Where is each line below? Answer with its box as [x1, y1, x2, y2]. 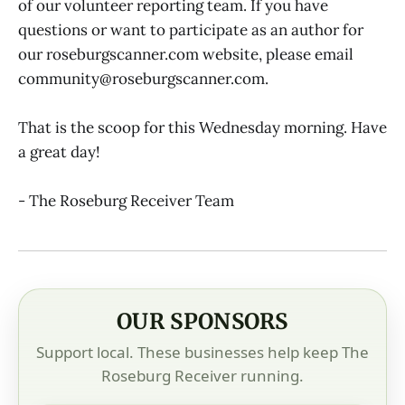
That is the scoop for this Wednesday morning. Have [18, 117, 387, 137]
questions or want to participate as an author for [18, 19, 363, 40]
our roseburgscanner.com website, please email [18, 43, 353, 64]
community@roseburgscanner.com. [18, 68, 268, 89]
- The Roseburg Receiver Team [18, 191, 234, 212]
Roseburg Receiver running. [101, 364, 304, 386]
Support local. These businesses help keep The [36, 341, 369, 363]
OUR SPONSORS [117, 307, 288, 334]
